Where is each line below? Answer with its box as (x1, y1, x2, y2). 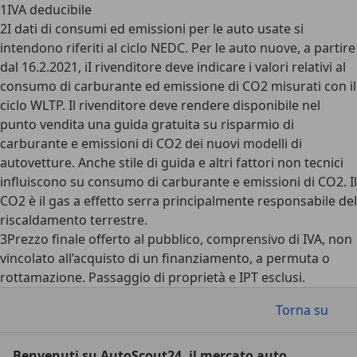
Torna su (276, 301, 328, 319)
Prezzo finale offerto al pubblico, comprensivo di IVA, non (7, 230, 352, 248)
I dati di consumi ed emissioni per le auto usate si (7, 20, 304, 37)
